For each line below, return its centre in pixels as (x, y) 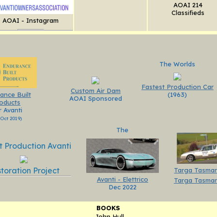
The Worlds (178, 64)
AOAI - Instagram (31, 20)
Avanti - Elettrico (122, 179)
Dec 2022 (122, 187)
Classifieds (188, 13)
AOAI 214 (188, 5)
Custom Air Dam (95, 90)
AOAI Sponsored (95, 98)
